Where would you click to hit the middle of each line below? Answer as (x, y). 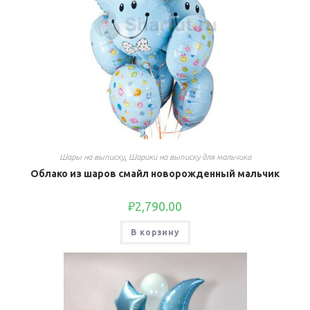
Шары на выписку (92, 156)
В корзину (155, 232)
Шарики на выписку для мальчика (190, 156)
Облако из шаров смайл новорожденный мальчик (155, 173)
